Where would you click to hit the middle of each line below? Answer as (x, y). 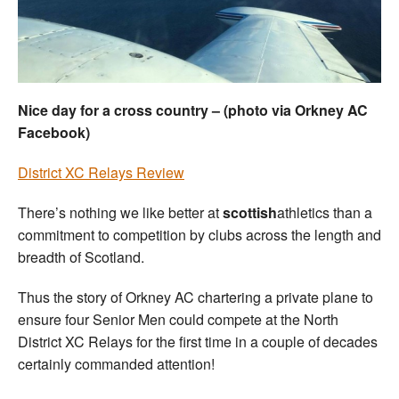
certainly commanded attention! (116, 363)
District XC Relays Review (101, 172)
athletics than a (325, 212)
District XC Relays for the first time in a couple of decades (198, 341)
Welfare (206, 29)
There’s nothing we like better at (120, 212)
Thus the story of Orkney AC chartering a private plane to (195, 297)
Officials (206, 125)
